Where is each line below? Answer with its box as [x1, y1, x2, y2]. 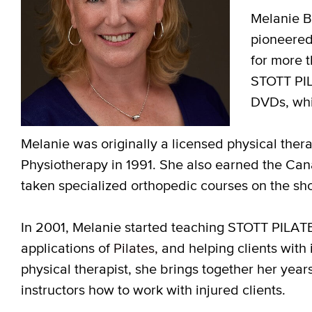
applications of [21, 237, 114, 258]
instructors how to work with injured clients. [21, 279, 286, 299]
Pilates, [114, 237, 158, 258]
